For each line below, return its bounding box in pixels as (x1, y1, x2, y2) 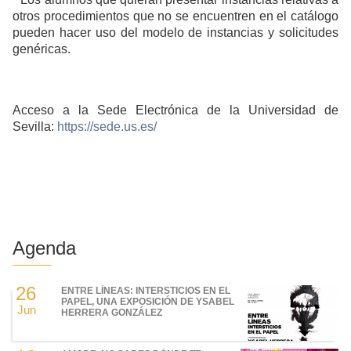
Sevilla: (13, 119, 57, 133)
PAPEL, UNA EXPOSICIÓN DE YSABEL (61, 295, 235, 307)
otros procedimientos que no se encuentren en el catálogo (13, 9, 338, 23)
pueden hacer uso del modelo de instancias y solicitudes (13, 25, 338, 39)
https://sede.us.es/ (57, 119, 157, 133)
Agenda (13, 237, 76, 259)
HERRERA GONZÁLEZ (61, 306, 163, 318)
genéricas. (13, 42, 71, 56)
